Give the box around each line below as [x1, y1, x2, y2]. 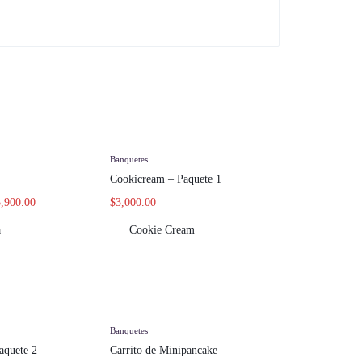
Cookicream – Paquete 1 [110, 172, 221, 185]
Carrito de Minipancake [110, 344, 217, 357]
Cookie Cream [129, 223, 195, 236]
